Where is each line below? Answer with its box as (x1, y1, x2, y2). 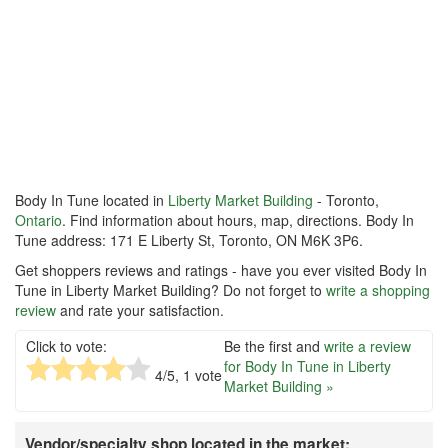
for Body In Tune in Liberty (224, 356, 391, 377)
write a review (324, 336, 411, 357)
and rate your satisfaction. (56, 300, 224, 321)
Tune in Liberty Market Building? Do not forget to (15, 280, 326, 301)
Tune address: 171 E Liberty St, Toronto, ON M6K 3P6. (15, 230, 363, 251)
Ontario (15, 210, 62, 231)
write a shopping (326, 280, 430, 301)
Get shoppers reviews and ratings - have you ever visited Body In (15, 260, 427, 281)
